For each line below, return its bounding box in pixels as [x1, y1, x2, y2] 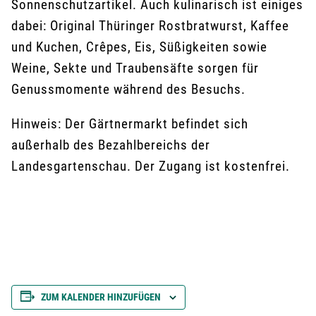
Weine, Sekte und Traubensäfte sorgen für [11, 60, 259, 76]
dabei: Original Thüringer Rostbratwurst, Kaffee [11, 18, 289, 34]
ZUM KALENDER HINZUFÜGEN [41, 291, 161, 303]
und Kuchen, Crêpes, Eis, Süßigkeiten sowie [11, 39, 267, 55]
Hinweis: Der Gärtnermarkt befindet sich [11, 116, 248, 132]
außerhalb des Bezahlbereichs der [11, 137, 210, 153]
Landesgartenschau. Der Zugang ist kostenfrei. [11, 158, 290, 174]
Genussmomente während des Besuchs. [11, 81, 245, 97]
